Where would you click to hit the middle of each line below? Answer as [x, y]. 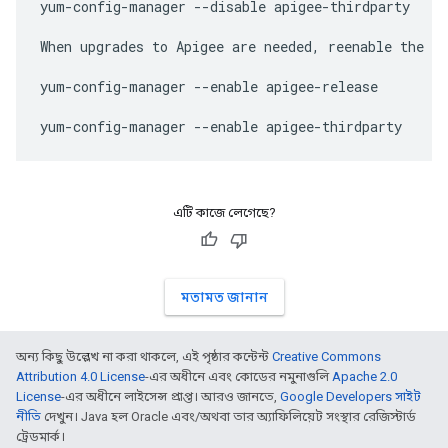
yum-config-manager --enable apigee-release [209, 86]
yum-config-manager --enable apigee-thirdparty [221, 126]
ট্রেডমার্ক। [40, 436]
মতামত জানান [224, 297]
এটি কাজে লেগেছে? [224, 212]
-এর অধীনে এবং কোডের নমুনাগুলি [238, 376]
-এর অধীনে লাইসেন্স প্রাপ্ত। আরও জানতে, [170, 396]
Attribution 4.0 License [80, 376]
